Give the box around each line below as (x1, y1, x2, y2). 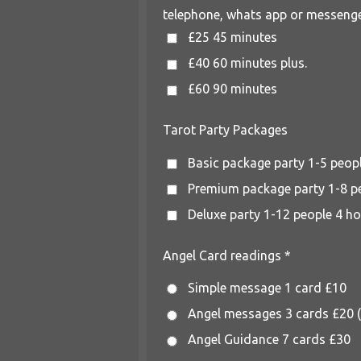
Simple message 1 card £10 (187, 280, 346, 296)
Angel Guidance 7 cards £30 (187, 332, 351, 347)
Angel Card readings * (163, 247, 291, 263)
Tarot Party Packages (163, 122, 288, 138)
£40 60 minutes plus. (187, 56, 307, 71)
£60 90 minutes (187, 81, 277, 97)
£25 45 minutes (187, 29, 277, 44)
